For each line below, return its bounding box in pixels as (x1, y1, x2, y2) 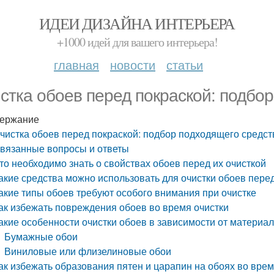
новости (110, 56, 155, 73)
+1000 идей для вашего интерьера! (56, 34, 218, 50)
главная (54, 56, 99, 73)
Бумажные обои (4, 229, 78, 243)
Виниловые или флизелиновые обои (4, 244, 172, 258)
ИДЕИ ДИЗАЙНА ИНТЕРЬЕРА (39, 13, 235, 34)
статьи (166, 56, 203, 73)
